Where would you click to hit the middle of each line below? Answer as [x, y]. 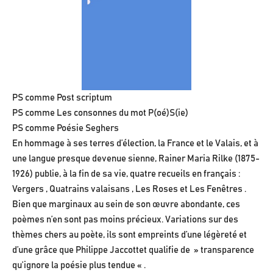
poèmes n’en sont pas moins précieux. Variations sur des [125, 220]
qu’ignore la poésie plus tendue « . [79, 266]
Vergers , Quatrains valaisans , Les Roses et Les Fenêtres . [129, 190]
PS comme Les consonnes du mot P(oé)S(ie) [100, 113]
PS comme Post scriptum [62, 98]
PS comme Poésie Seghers [66, 129]
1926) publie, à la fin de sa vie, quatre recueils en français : [126, 174]
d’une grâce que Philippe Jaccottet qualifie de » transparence [133, 250]
